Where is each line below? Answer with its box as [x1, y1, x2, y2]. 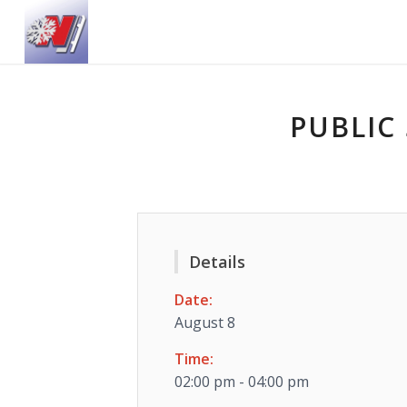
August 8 [174, 313, 235, 333]
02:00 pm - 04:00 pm [174, 372, 309, 392]
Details [188, 251, 245, 273]
